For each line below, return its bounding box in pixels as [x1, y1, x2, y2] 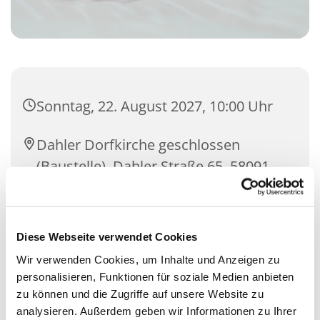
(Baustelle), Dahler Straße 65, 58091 [36, 156, 269, 176]
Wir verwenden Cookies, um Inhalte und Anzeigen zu [16, 253, 280, 266]
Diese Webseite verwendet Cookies [16, 230, 197, 243]
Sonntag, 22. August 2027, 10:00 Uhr [36, 96, 273, 116]
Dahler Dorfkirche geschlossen [36, 134, 240, 154]
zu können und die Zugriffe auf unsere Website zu [16, 287, 264, 300]
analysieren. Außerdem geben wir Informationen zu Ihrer [16, 304, 296, 317]
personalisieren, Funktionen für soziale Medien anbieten [16, 270, 294, 283]
